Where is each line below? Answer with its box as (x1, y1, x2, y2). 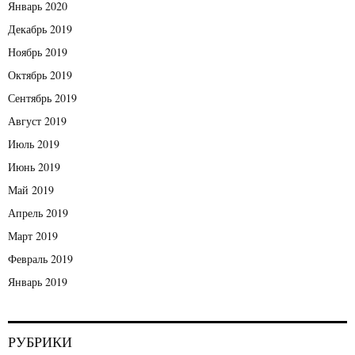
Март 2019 (8, 228, 58, 244)
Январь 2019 (8, 274, 67, 290)
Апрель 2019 (8, 205, 68, 221)
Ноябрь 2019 (8, 44, 67, 60)
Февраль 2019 (8, 251, 73, 267)
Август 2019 (8, 113, 67, 129)
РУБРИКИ (8, 334, 72, 351)
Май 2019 (8, 182, 54, 198)
